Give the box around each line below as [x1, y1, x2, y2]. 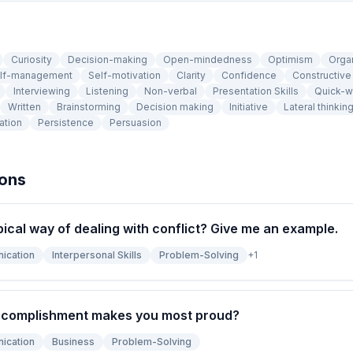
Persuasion [110, 117, 162, 128]
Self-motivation [88, 69, 161, 81]
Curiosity [11, 54, 52, 65]
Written [8, 101, 41, 113]
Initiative [229, 101, 268, 113]
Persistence [38, 117, 94, 128]
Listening [86, 85, 128, 97]
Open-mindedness [163, 54, 252, 65]
